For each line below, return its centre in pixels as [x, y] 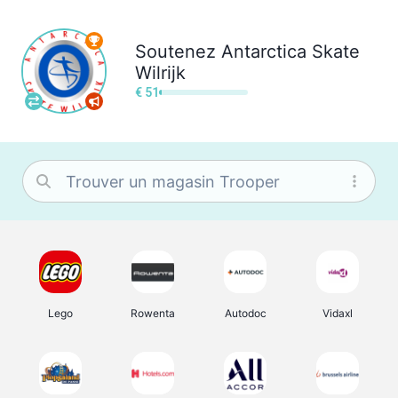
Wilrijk [160, 72]
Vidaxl [338, 313]
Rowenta [153, 313]
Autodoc [245, 313]
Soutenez [175, 51]
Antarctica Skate [291, 51]
